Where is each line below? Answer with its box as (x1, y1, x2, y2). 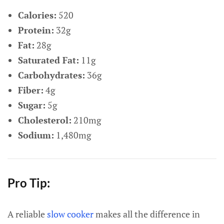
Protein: (17, 24, 54, 36)
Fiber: (17, 84, 43, 96)
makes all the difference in (93, 208, 200, 220)
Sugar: (17, 99, 45, 111)
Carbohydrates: (17, 69, 85, 81)
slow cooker (47, 208, 93, 220)
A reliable (7, 208, 47, 220)
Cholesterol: (17, 114, 71, 126)
